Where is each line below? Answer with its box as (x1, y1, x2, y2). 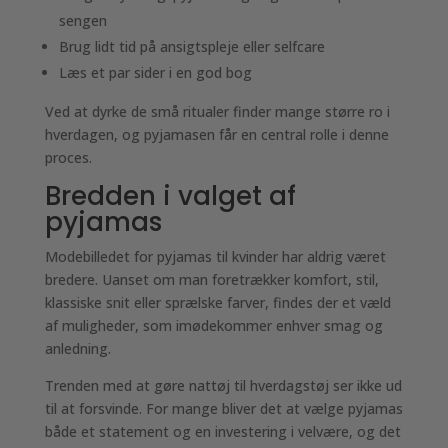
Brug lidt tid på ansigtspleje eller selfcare (58, 37, 325, 56)
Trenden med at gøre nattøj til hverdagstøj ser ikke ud (44, 376, 402, 395)
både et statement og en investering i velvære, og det (44, 422, 401, 441)
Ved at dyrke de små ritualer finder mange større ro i (44, 102, 390, 121)
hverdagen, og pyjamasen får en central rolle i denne (44, 125, 389, 144)
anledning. (44, 339, 111, 358)
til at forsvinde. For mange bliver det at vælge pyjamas (44, 399, 403, 418)
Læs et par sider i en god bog (58, 63, 252, 82)
